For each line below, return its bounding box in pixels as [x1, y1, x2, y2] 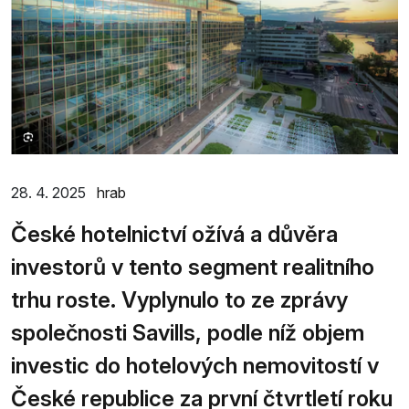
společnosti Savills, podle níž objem [11, 319, 364, 346]
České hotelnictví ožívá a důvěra [11, 220, 338, 247]
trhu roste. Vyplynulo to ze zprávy [11, 286, 348, 313]
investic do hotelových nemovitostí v [11, 351, 379, 379]
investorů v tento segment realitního [11, 253, 374, 280]
